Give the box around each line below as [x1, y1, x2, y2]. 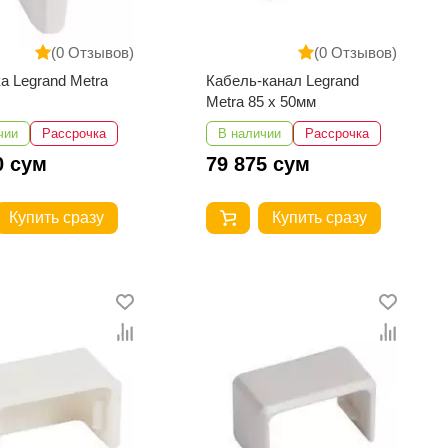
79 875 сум [206, 152, 311, 175]
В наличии [218, 125, 282, 141]
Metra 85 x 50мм [206, 92, 317, 110]
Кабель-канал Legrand [206, 71, 360, 89]
